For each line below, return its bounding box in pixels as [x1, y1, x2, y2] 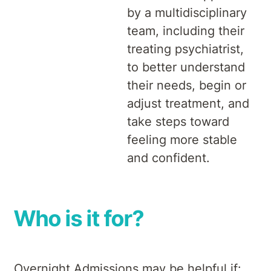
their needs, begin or [127, 78, 246, 93]
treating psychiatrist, [127, 42, 244, 57]
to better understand [127, 60, 245, 75]
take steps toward [127, 114, 229, 129]
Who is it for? [14, 205, 144, 232]
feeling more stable [127, 132, 237, 148]
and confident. [127, 151, 210, 166]
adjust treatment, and [127, 96, 249, 111]
